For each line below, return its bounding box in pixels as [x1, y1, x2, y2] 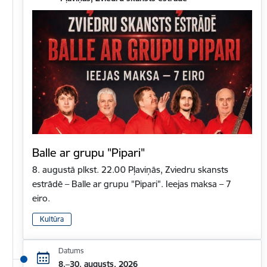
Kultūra [40, 215, 64, 224]
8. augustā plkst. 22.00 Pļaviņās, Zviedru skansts [32, 164, 228, 176]
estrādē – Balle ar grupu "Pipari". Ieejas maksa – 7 [32, 178, 231, 190]
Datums [58, 246, 84, 255]
